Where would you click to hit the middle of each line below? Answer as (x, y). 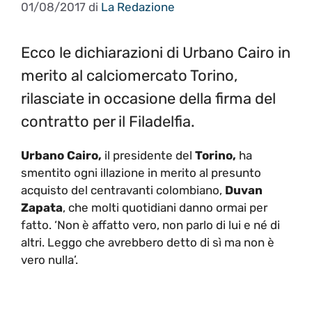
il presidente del (148, 155)
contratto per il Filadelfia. (108, 121)
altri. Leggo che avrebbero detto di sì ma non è (148, 242)
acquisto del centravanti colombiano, (123, 190)
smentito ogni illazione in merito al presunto (141, 172)
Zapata (42, 207)
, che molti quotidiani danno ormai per (165, 207)
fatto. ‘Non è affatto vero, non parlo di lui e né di (150, 225)
